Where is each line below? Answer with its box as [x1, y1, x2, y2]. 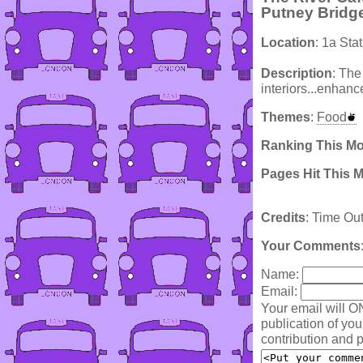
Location [261, 36, 315, 50]
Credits [261, 211, 305, 225]
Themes [261, 110, 310, 125]
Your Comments [261, 239, 361, 254]
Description [261, 66, 332, 81]
